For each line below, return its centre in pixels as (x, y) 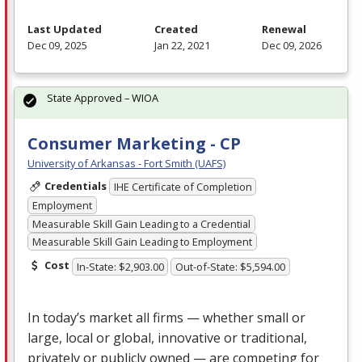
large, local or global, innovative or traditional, (167, 337)
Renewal (284, 29)
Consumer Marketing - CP (134, 143)
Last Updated (65, 29)
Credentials (75, 185)
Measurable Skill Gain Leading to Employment (142, 242)
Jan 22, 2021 (182, 45)
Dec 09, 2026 (292, 45)
